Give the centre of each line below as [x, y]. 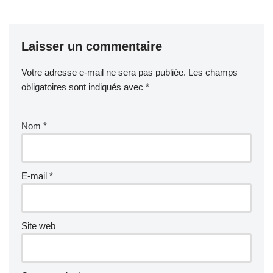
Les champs [213, 72]
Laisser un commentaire [92, 46]
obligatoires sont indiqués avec [83, 87]
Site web [38, 225]
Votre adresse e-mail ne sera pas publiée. [104, 72]
